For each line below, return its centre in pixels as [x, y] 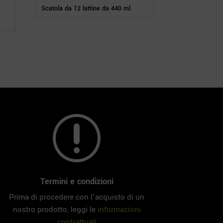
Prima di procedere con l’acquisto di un [77, 197]
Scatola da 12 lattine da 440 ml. [87, 9]
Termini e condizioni [77, 181]
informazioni [119, 209]
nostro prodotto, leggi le [55, 209]
